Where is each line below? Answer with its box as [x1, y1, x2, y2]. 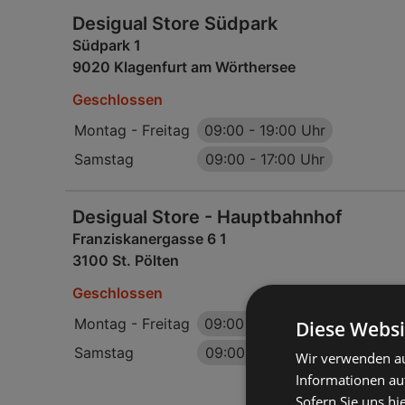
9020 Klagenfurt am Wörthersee [72, 58, 296, 76]
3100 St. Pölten [72, 251, 179, 269]
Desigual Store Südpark [72, 13, 278, 34]
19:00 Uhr [259, 121, 325, 139]
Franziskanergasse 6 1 [72, 230, 227, 248]
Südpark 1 [72, 36, 141, 54]
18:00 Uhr [259, 315, 325, 333]
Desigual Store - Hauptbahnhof [72, 206, 343, 228]
